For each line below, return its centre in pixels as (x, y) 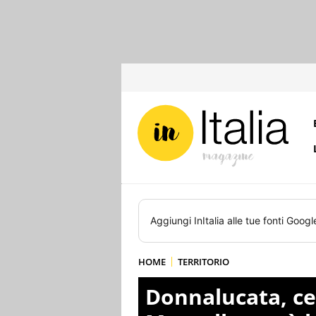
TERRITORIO (203, 262)
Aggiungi (172, 220)
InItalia (209, 220)
